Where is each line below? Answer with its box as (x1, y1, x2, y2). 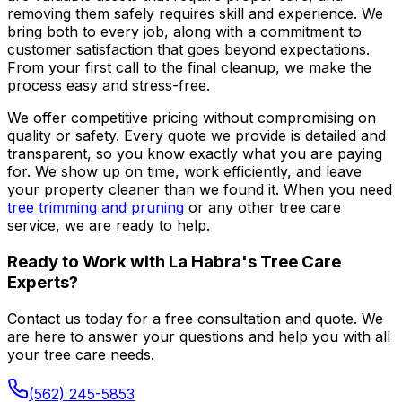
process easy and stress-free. (7, 76, 210, 95)
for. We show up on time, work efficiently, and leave (7, 162, 362, 181)
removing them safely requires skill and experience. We (7, 4, 383, 23)
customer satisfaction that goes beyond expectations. (7, 40, 370, 59)
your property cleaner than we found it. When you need (7, 180, 392, 199)
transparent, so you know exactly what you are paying (7, 144, 382, 163)
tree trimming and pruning (7, 198, 184, 217)
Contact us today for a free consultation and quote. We (7, 309, 383, 328)
